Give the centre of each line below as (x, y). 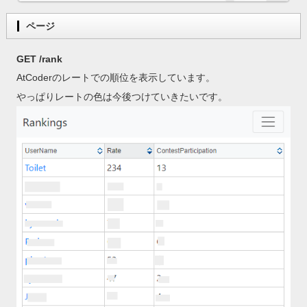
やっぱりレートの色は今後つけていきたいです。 (122, 96)
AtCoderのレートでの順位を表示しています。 (115, 77)
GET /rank (39, 59)
